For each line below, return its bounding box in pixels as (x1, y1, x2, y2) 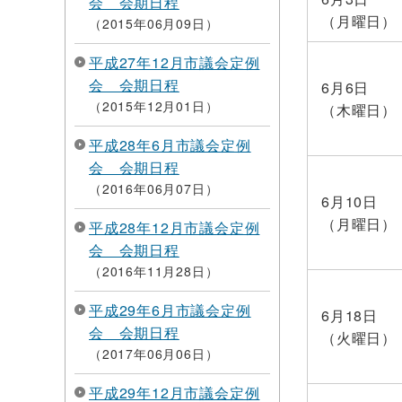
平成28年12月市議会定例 (89, 217, 260, 238)
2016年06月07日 (101, 179, 205, 197)
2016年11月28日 (101, 262, 205, 280)
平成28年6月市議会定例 (89, 135, 251, 155)
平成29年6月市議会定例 (89, 300, 251, 320)
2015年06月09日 (101, 14, 205, 32)
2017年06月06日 (101, 345, 205, 363)
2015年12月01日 (101, 97, 205, 115)
